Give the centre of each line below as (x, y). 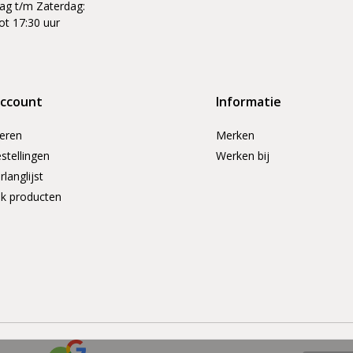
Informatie (249, 102)
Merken (235, 136)
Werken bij (243, 156)
